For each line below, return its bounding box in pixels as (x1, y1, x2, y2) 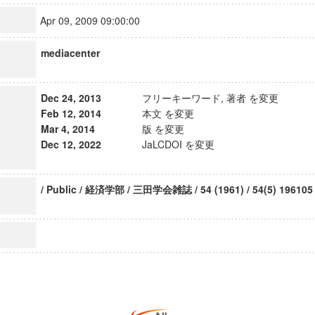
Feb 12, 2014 (40, 106, 101, 120)
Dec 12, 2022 (40, 137, 101, 151)
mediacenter (40, 46, 100, 60)
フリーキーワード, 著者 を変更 (141, 91, 278, 105)
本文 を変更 (141, 106, 194, 120)
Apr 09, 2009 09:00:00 (39, 13, 153, 27)
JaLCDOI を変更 (141, 137, 214, 151)
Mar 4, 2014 (40, 122, 95, 136)
